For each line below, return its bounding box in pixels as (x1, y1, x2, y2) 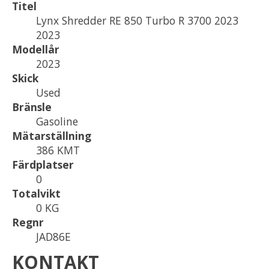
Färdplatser (12, 157, 74, 172)
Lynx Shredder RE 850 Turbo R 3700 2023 (36, 13, 238, 28)
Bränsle (12, 99, 52, 114)
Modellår (12, 41, 59, 56)
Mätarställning (12, 128, 91, 143)
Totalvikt (12, 186, 61, 201)
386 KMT (36, 142, 80, 157)
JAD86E (36, 229, 71, 244)
